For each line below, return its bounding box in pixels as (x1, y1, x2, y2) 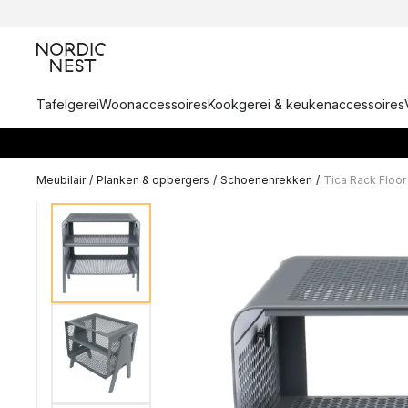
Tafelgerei (36, 97, 99, 112)
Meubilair (36, 173, 86, 187)
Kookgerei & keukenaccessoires (208, 97, 404, 112)
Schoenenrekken (220, 173, 312, 187)
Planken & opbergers (97, 173, 209, 187)
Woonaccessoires (99, 97, 208, 112)
